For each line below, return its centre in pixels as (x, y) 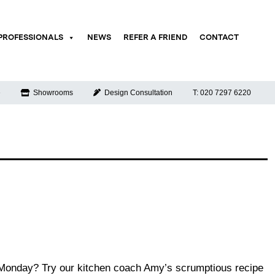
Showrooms (51, 93)
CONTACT (219, 38)
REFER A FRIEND (155, 38)
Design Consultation (136, 93)
